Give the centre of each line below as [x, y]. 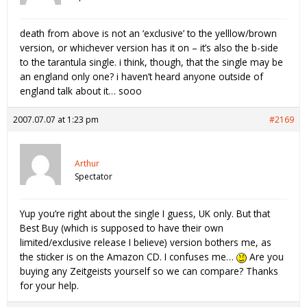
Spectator [94, 177]
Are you [265, 257]
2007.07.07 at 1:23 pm [56, 120]
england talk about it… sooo [81, 91]
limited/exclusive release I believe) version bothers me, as [146, 243]
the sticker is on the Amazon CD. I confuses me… [128, 257]
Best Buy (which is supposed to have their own [122, 228]
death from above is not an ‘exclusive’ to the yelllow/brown [148, 34]
